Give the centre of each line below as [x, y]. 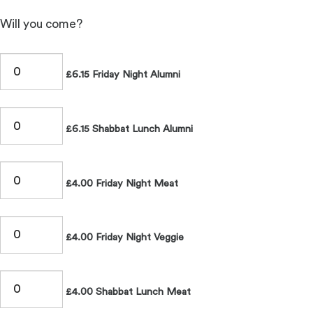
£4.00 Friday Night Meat [120, 183]
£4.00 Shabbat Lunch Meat [126, 292]
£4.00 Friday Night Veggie [123, 238]
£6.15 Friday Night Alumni [121, 74]
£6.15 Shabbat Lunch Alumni [128, 129]
